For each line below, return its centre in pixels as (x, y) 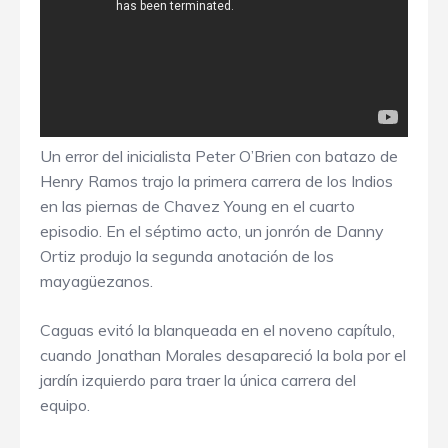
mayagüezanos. (96, 281)
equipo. (65, 405)
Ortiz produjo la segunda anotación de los (187, 256)
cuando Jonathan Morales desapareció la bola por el (223, 355)
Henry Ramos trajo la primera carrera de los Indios (216, 181)
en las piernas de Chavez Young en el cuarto (197, 206)
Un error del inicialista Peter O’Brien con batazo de (219, 156)
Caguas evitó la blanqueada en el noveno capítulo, (217, 330)
